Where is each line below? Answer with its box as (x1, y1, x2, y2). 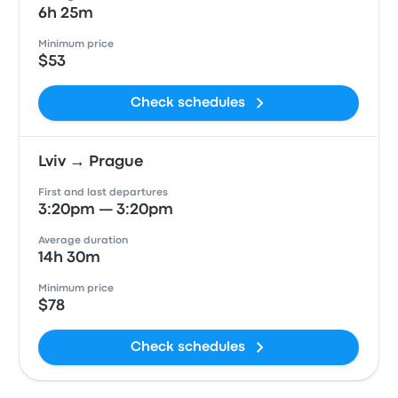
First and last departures (38, 188, 169, 197)
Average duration (38, 236, 129, 245)
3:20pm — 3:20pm (38, 203, 174, 217)
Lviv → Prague (38, 155, 144, 169)
